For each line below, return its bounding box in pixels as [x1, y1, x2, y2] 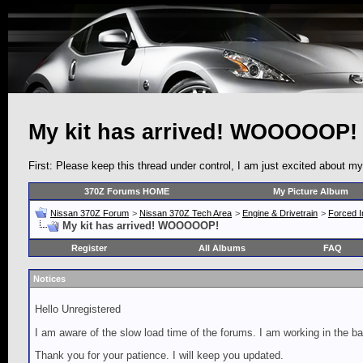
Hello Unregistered [35, 303, 121, 316]
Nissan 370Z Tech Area [139, 208, 232, 219]
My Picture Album [272, 186, 348, 197]
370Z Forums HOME [84, 186, 169, 197]
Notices [33, 274, 66, 284]
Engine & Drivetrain [242, 208, 318, 219]
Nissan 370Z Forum [50, 208, 129, 219]
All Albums [199, 243, 246, 254]
